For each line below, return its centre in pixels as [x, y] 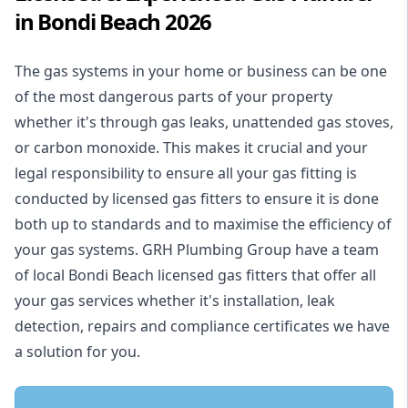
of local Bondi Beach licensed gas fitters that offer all [195, 275]
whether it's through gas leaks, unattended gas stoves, [204, 122]
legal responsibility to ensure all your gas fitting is [186, 173]
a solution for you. [77, 352]
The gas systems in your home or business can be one [201, 71]
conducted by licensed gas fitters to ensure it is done [197, 199]
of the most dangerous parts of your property [173, 97]
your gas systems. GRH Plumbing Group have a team [197, 250]
